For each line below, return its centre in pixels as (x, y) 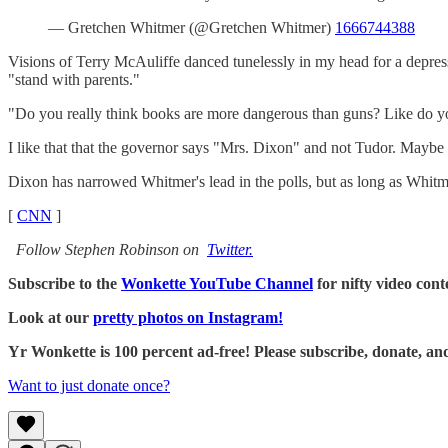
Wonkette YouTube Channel (217, 284)
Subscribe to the (64, 284)
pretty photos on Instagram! (188, 318)
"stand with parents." (74, 80)
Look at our (50, 318)
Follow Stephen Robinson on (109, 250)
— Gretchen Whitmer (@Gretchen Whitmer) (191, 28)
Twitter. (230, 250)
